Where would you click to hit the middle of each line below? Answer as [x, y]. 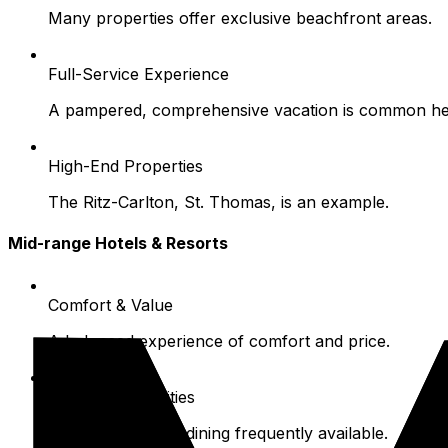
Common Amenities [121, 396]
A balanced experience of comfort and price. [219, 340]
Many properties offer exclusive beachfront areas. [240, 18]
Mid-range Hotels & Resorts [118, 243]
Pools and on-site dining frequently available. [218, 432]
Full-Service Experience [138, 74]
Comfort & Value [110, 304]
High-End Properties [125, 166]
